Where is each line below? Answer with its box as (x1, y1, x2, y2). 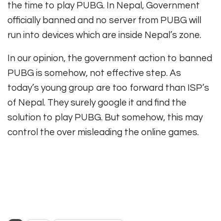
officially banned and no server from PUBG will (7, 15, 201, 26)
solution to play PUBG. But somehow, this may (7, 112, 203, 123)
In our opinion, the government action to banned (7, 53, 212, 64)
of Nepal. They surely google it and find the (7, 98, 186, 108)
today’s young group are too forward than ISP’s (7, 83, 209, 93)
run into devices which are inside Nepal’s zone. (7, 30, 201, 40)
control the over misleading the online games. (7, 127, 199, 138)
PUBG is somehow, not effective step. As (7, 68, 181, 78)
